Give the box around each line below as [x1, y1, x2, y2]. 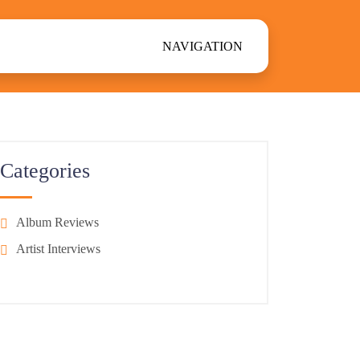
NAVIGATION [162, 39, 243, 53]
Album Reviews [16, 215, 99, 229]
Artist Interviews [16, 241, 100, 256]
